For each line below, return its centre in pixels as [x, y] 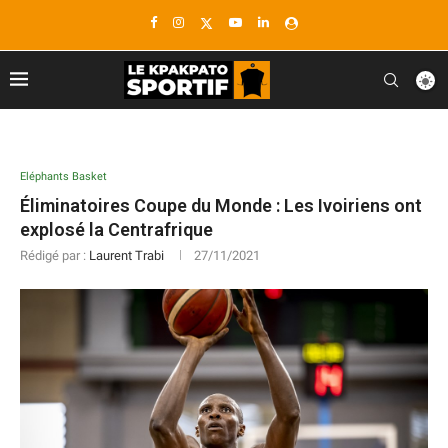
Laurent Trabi [126, 255]
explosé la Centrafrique [116, 229]
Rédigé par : [54, 255]
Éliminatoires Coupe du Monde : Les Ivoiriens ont [221, 205]
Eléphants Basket [63, 176]
